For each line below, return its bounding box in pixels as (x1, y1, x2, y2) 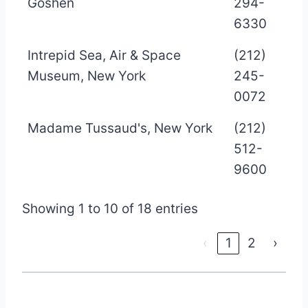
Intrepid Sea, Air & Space (27, 47, 181, 63)
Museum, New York (27, 67, 146, 84)
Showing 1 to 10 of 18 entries (22, 200, 198, 217)
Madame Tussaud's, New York (27, 120, 212, 136)
